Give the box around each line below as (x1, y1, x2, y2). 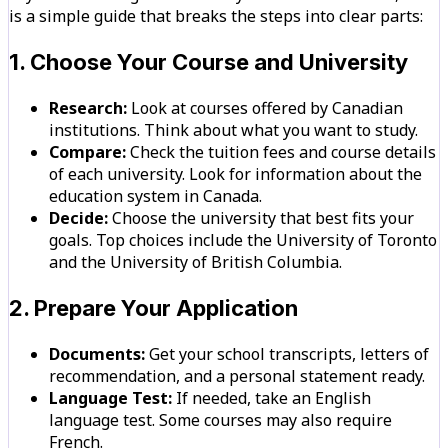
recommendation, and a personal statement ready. (49, 364, 425, 387)
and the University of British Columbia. (49, 250, 342, 273)
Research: (49, 96, 127, 119)
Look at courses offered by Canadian (127, 96, 403, 119)
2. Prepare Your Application (9, 294, 298, 321)
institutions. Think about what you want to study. (49, 118, 418, 141)
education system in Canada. (49, 184, 262, 207)
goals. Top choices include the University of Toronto (49, 228, 437, 251)
